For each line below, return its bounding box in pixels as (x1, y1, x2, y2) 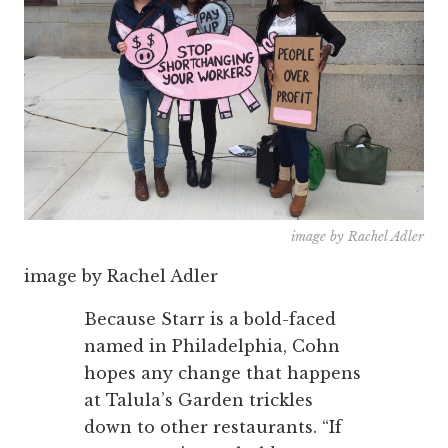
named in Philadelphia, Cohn (84, 336, 340, 357)
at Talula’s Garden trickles (84, 390, 313, 411)
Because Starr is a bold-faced (84, 309, 336, 330)
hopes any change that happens (84, 363, 361, 384)
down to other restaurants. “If (84, 417, 342, 438)
